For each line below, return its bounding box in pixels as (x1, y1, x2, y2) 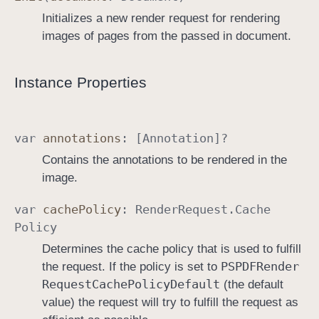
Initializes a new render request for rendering (41, 11, 280, 26)
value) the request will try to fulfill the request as (41, 295, 298, 309)
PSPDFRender (220, 258, 299, 273)
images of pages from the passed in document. (41, 29, 291, 43)
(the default (219, 277, 283, 291)
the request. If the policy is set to (41, 259, 221, 273)
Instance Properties (14, 74, 147, 91)
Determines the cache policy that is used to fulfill (41, 241, 301, 256)
